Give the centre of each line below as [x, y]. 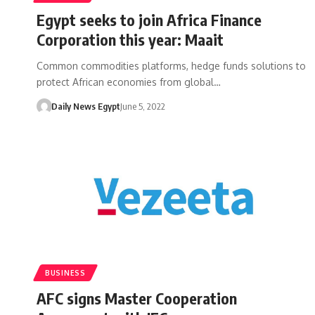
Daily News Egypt [85, 106]
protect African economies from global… [129, 82]
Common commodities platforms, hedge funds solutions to [171, 65]
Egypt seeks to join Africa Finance [149, 19]
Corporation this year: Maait [130, 39]
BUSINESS [65, 272]
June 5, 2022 [142, 106]
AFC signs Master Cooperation [137, 298]
